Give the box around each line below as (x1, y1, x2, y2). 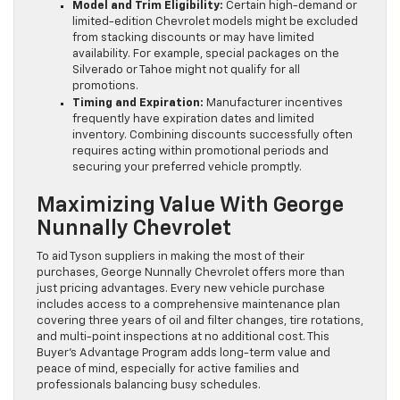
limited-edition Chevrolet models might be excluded (72, 15, 358, 28)
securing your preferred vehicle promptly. (72, 161, 302, 173)
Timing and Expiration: (72, 96, 204, 109)
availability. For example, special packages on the (72, 47, 339, 60)
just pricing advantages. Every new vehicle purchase (37, 282, 325, 295)
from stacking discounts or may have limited (72, 31, 314, 44)
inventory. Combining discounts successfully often (72, 129, 353, 141)
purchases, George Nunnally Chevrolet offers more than (37, 266, 345, 279)
